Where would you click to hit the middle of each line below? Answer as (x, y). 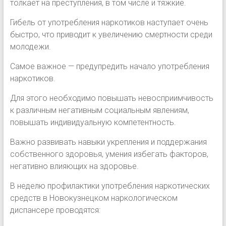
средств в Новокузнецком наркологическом (94, 198)
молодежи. (30, 46)
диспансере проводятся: (55, 210)
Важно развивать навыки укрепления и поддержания (108, 142)
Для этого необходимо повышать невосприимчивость (111, 98)
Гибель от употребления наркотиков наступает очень (109, 22)
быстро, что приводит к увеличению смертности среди (111, 34)
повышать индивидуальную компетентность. (93, 122)
